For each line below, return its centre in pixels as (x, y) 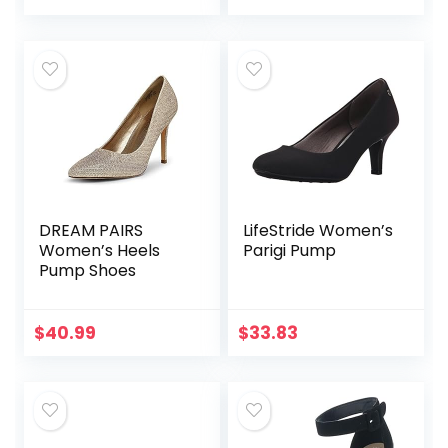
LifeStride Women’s (318, 231)
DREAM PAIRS (91, 231)
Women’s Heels (100, 251)
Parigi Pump (290, 251)
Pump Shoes (88, 271)
